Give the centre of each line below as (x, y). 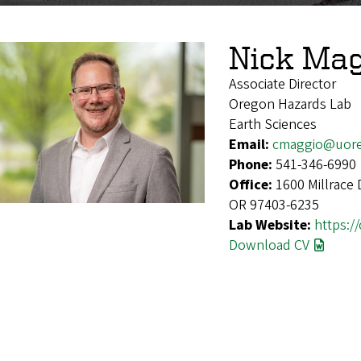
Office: (252, 185)
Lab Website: (272, 225)
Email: (251, 144)
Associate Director (282, 84)
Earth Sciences (273, 124)
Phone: (252, 164)
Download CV (269, 245)
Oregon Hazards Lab (290, 104)
